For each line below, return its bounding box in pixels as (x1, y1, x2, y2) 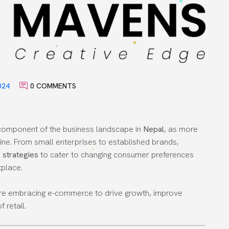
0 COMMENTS (30, 81, 76, 90)
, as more (164, 123, 198, 134)
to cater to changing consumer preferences (38, 149, 194, 160)
